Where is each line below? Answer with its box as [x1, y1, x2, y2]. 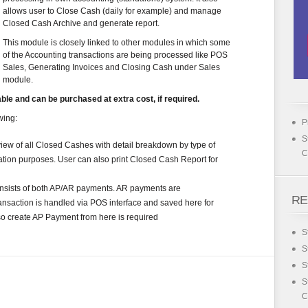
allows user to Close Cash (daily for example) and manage [3, 6, 221, 16]
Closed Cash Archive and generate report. [3, 19, 159, 28]
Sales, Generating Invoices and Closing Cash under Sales [3, 63, 220, 72]
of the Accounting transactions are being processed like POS [3, 50, 228, 60]
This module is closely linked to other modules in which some [3, 38, 230, 47]
